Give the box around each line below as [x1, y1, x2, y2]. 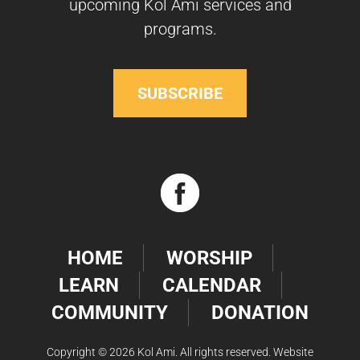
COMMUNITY [51, 301, 168, 324]
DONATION [211, 301, 309, 324]
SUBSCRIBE [137, 84, 223, 103]
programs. [143, 19, 217, 39]
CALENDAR [162, 274, 261, 297]
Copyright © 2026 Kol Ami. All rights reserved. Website [47, 346, 313, 358]
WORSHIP [166, 247, 252, 269]
